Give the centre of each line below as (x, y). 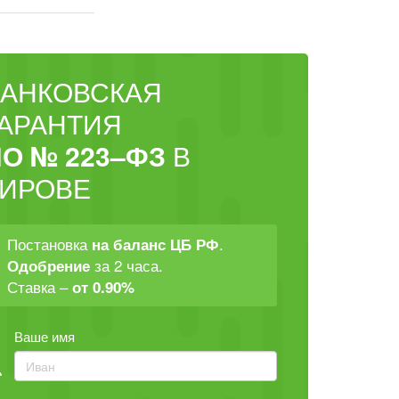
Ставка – (40, 286)
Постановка (49, 244)
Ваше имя (45, 336)
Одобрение (49, 265)
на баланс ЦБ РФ (155, 244)
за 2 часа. (126, 265)
